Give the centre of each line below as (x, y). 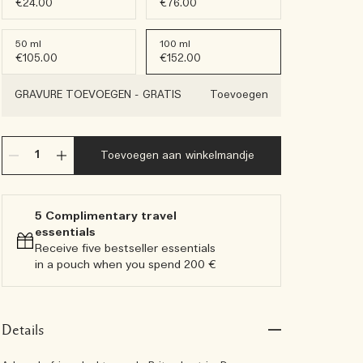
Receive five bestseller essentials (125, 249)
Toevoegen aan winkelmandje (177, 156)
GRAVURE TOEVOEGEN (75, 95)
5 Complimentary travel (105, 216)
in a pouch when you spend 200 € (125, 265)
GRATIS (162, 95)
